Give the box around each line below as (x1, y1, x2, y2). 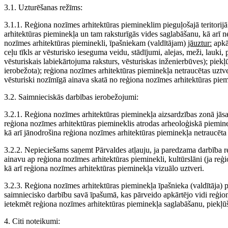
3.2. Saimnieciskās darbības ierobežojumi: (4, 93, 138, 102)
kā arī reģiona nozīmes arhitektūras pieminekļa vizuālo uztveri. (4, 164, 204, 173)
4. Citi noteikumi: (4, 217, 60, 226)
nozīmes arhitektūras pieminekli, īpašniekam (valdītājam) (4, 39, 188, 48)
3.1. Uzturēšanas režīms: (4, 3, 82, 12)
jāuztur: (188, 39, 212, 48)
